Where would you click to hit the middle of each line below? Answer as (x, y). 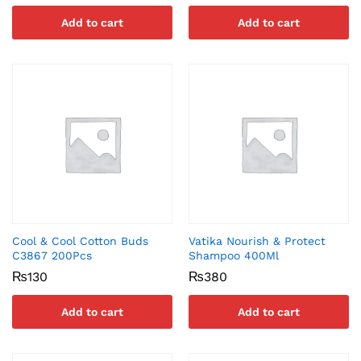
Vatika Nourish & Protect (257, 241)
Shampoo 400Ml (234, 255)
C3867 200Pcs (52, 255)
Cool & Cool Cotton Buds (80, 241)
